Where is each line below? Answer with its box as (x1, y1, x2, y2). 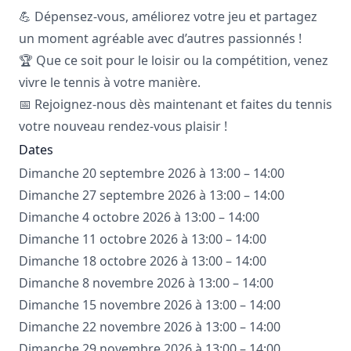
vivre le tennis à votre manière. (19, 74, 201, 92)
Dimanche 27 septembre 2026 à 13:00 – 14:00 (19, 186, 284, 204)
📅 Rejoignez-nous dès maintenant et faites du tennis (19, 96, 332, 114)
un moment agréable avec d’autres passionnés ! (19, 30, 302, 48)
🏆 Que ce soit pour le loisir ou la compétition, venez (19, 52, 328, 70)
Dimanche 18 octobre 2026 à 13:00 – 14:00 (19, 252, 266, 270)
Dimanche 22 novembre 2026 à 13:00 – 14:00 (19, 318, 280, 336)
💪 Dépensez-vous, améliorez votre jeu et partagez (19, 8, 317, 26)
